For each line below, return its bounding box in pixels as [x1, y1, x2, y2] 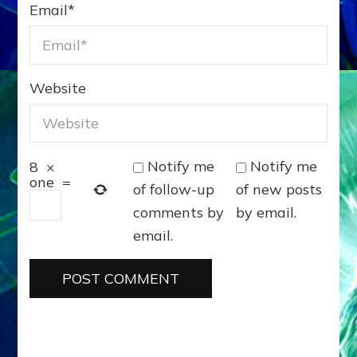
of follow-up [132, 180, 214, 199]
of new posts [236, 180, 323, 199]
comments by [132, 203, 224, 222]
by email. [236, 203, 297, 222]
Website [29, 79, 87, 98]
